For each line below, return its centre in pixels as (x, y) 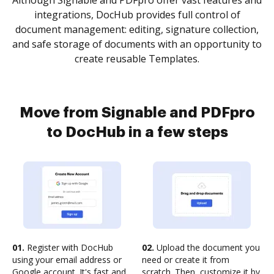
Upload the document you (207, 247)
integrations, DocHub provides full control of (137, 15)
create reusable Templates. (137, 59)
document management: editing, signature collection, (137, 29)
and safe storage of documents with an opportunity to (137, 44)
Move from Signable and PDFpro (137, 113)
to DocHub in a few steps (137, 132)
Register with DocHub (69, 247)
